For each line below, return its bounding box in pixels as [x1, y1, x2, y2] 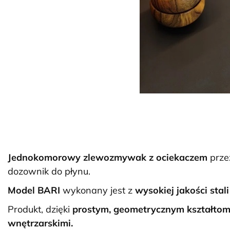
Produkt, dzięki [8, 203, 72, 216]
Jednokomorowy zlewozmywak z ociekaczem [8, 151, 207, 164]
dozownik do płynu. [8, 165, 90, 178]
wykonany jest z [60, 184, 135, 197]
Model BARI [8, 184, 60, 197]
